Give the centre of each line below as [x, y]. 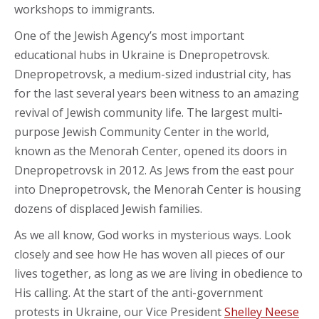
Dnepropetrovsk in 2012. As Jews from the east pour [154, 170]
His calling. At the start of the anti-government [138, 292]
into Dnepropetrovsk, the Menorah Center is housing [158, 189]
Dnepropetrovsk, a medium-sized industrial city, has [153, 74]
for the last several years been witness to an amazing [157, 93]
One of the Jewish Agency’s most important [129, 35]
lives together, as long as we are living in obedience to [158, 273]
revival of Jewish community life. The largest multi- [148, 112]
